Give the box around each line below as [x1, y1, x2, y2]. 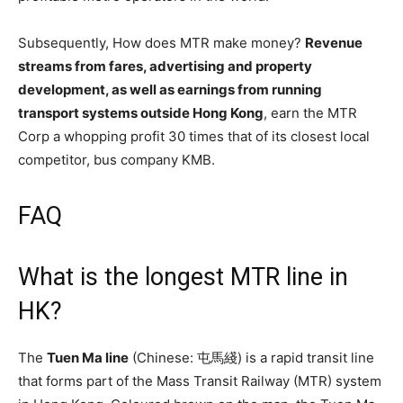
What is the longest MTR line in [18, 263, 348, 291]
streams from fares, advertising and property [18, 58, 312, 75]
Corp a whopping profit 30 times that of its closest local [18, 128, 370, 145]
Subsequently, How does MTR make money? [18, 34, 305, 51]
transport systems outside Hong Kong [18, 104, 264, 121]
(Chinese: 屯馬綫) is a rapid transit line [129, 349, 374, 366]
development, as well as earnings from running [18, 81, 322, 98]
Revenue [305, 34, 363, 51]
